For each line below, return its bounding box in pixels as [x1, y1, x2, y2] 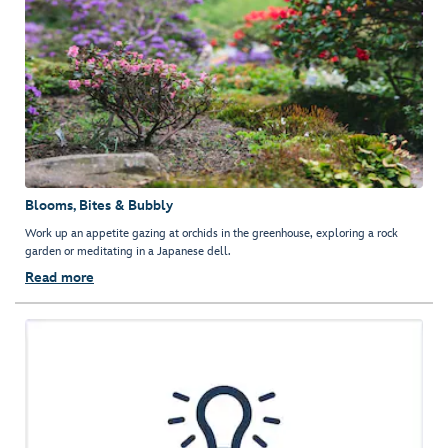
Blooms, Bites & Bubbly [25, 197, 173, 215]
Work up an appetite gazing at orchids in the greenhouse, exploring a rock [25, 226, 398, 242]
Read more [25, 269, 94, 287]
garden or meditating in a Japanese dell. [25, 244, 231, 260]
